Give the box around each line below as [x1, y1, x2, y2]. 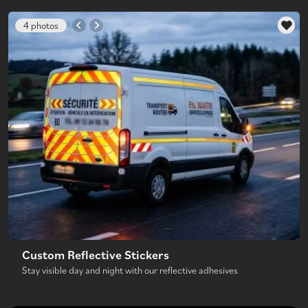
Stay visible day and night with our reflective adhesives [22, 263, 238, 276]
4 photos [23, 19, 58, 31]
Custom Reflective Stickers [22, 246, 169, 262]
